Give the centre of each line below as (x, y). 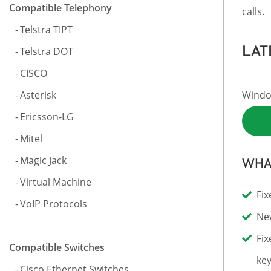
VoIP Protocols (54, 204)
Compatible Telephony (60, 8)
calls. (253, 11)
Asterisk (38, 95)
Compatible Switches (57, 247)
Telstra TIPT (46, 30)
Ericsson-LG (47, 117)
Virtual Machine (56, 182)
